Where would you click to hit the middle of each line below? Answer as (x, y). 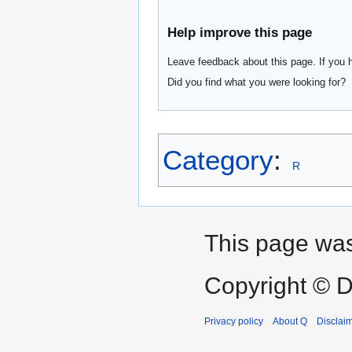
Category (218, 159)
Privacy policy (234, 321)
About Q (290, 321)
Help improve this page (240, 32)
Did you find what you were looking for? (257, 82)
